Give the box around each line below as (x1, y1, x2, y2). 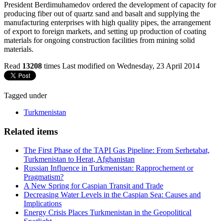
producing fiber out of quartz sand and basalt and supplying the (4, 9, 200, 18)
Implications (24, 199, 62, 208)
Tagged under (4, 91, 47, 100)
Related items (4, 126, 58, 137)
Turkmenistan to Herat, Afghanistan (24, 155, 135, 164)
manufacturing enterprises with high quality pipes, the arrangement (4, 18, 211, 27)
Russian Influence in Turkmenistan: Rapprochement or (24, 164, 193, 173)
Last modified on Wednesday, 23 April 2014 (62, 61, 200, 70)
